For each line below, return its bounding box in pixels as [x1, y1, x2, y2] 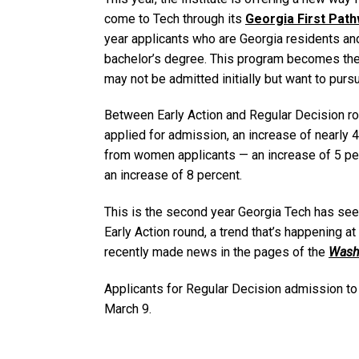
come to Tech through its [104, 10, 245, 26]
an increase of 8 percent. [104, 167, 242, 184]
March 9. [104, 301, 151, 317]
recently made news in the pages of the [104, 244, 329, 260]
